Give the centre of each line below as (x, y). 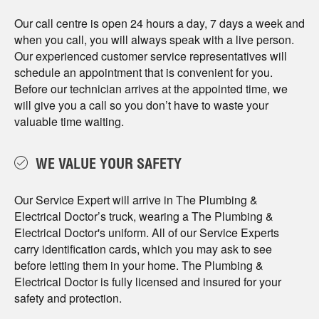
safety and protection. (68, 298)
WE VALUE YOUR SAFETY (109, 166)
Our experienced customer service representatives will (151, 56)
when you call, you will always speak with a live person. (154, 39)
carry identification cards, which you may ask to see (143, 249)
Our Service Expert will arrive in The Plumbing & (136, 199)
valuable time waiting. (69, 121)
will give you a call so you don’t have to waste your (141, 105)
